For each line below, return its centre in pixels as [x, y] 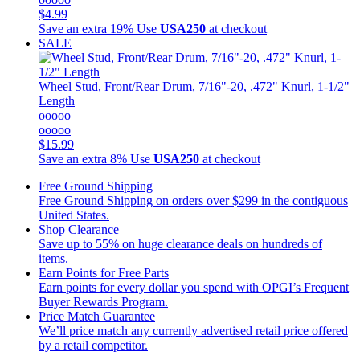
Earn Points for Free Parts [104, 272]
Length [57, 100]
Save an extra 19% [86, 28]
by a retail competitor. [93, 345]
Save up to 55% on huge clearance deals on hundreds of [180, 243]
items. [53, 258]
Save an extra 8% [83, 158]
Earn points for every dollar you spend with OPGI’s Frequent [194, 287]
